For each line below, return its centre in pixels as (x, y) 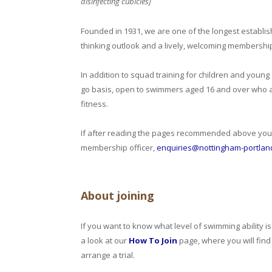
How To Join (153, 240)
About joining (117, 195)
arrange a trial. (108, 255)
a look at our (105, 240)
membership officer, (119, 147)
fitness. (94, 104)
